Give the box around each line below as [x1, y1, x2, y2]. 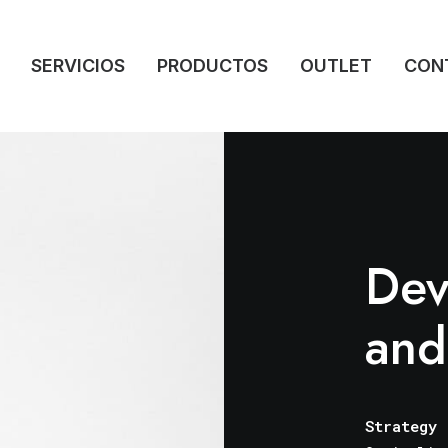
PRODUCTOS [157, 55, 268, 76]
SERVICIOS [31, 55, 125, 76]
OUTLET [300, 55, 372, 76]
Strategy [365, 416, 437, 436]
